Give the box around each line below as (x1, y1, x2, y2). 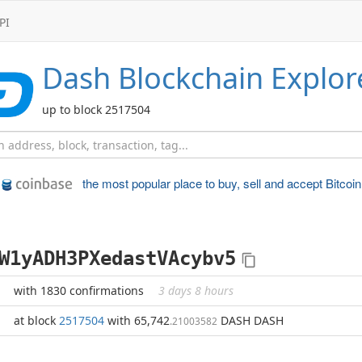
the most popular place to (82, 175, 218, 192)
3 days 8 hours (158, 283, 234, 298)
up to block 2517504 (42, 102, 150, 117)
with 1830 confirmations (14, 283, 147, 298)
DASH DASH (217, 313, 284, 328)
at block (14, 313, 59, 328)
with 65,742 (104, 313, 170, 328)
